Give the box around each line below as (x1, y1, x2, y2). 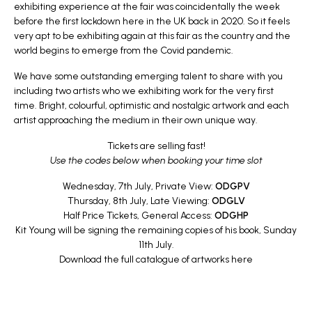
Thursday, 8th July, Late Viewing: (67, 195, 212, 208)
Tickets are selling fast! (107, 140, 205, 153)
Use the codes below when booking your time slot (49, 155, 263, 167)
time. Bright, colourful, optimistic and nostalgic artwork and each (14, 100, 289, 112)
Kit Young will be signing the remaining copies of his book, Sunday (15, 224, 297, 237)
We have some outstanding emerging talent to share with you (14, 70, 283, 83)
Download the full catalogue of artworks (59, 253, 231, 266)
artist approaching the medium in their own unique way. (14, 114, 258, 127)
